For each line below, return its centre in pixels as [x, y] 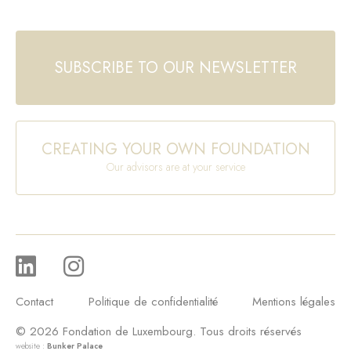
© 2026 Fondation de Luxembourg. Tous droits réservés [159, 332]
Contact [34, 302]
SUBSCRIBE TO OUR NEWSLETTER [175, 68]
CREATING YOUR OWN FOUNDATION [175, 149]
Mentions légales [294, 302]
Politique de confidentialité [153, 302]
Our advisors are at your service [175, 166]
